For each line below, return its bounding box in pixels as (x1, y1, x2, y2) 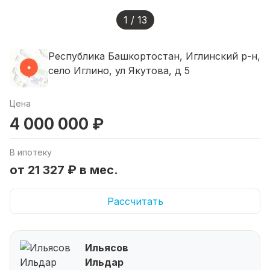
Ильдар (85, 256, 124, 268)
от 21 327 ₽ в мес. (10, 162, 118, 177)
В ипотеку (10, 146, 52, 157)
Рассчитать (107, 195, 163, 207)
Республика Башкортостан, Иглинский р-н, (48, 49, 260, 62)
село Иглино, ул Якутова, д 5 (48, 64, 190, 77)
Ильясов (85, 241, 128, 254)
